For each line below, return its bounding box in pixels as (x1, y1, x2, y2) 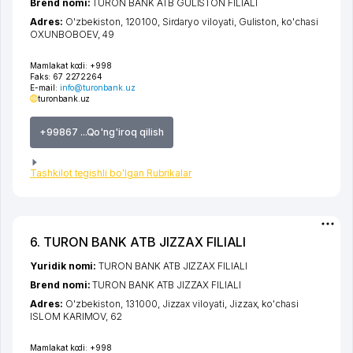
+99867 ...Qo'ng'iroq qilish (39, 125, 164, 138)
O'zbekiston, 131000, (65, 298, 162, 310)
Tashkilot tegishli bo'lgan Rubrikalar (30, 167, 192, 180)
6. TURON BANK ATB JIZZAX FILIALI (30, 234, 247, 251)
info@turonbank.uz (59, 82, 136, 92)
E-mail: (30, 82, 60, 92)
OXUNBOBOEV (30, 28, 98, 40)
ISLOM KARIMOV (30, 310, 106, 323)
